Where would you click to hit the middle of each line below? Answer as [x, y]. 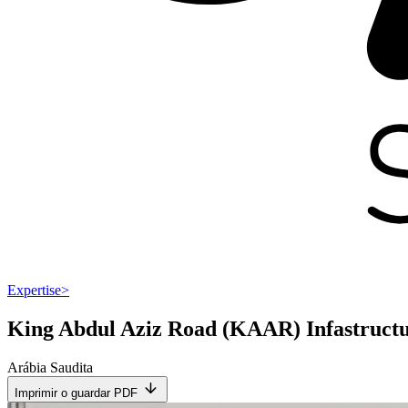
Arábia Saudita [50, 368]
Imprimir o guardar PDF [76, 393]
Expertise [34, 291]
